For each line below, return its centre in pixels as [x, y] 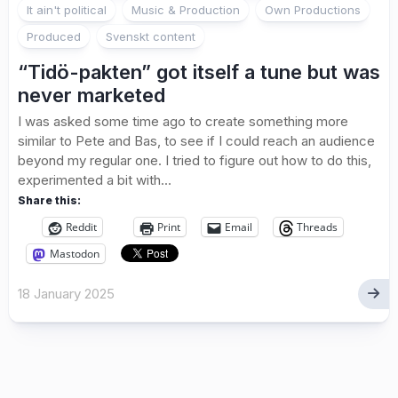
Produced [54, 37]
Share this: [49, 201]
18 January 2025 [66, 294]
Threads [317, 227]
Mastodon [75, 254]
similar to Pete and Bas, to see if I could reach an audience [196, 141]
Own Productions [313, 10]
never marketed [92, 96]
